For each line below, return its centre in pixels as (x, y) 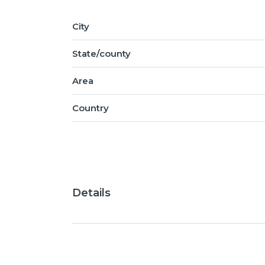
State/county (101, 53)
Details (91, 193)
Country (91, 108)
